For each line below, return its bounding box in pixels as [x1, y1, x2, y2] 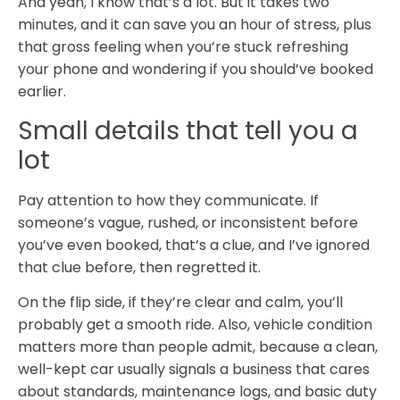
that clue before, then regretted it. [18, 256, 261, 278]
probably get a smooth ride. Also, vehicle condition [18, 314, 372, 336]
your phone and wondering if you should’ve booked [18, 59, 373, 80]
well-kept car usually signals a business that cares [18, 359, 370, 380]
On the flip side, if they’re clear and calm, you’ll [18, 292, 343, 313]
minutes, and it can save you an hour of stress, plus [18, 14, 371, 36]
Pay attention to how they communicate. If [18, 189, 319, 211]
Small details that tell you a [18, 112, 358, 148]
